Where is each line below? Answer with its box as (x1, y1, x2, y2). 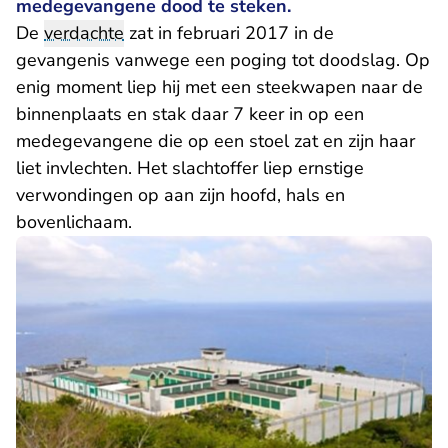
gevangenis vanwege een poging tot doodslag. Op (16, 48, 430, 72)
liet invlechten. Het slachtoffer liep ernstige (16, 156, 364, 180)
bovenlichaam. (16, 210, 132, 234)
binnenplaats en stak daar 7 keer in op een (16, 102, 364, 126)
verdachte (44, 21, 124, 45)
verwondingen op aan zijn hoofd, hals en (16, 183, 345, 207)
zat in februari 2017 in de (124, 21, 334, 45)
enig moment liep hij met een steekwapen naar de (16, 75, 423, 99)
